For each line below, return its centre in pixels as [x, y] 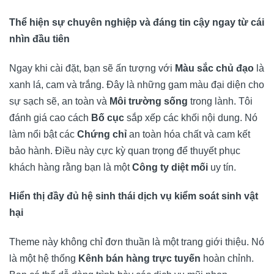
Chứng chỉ [102, 134]
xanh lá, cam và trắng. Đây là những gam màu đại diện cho [137, 84]
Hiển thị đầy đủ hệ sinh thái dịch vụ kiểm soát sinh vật [134, 196]
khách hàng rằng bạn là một [71, 167]
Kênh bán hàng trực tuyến [139, 259]
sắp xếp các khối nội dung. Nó [191, 117]
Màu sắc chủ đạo [214, 68]
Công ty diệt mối [170, 167]
